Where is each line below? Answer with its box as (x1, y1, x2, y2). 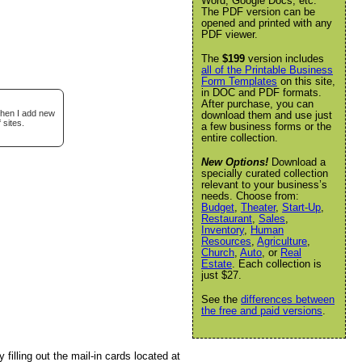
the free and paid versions (201, 305, 322, 317)
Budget (201, 201, 234, 213)
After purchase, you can (201, 98, 314, 110)
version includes (245, 53, 324, 65)
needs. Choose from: (201, 190, 299, 202)
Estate (201, 258, 232, 270)
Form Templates (201, 75, 277, 87)
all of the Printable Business (201, 64, 333, 76)
